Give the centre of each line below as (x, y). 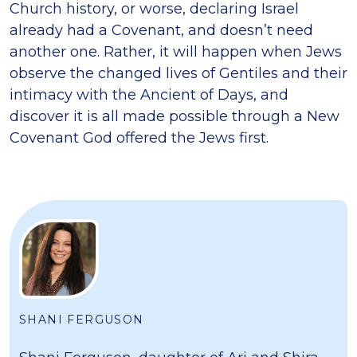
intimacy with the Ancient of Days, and (149, 95)
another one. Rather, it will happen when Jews (176, 52)
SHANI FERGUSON (82, 320)
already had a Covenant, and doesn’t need (161, 31)
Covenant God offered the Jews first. (139, 138)
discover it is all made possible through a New (175, 117)
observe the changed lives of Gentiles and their (178, 74)
